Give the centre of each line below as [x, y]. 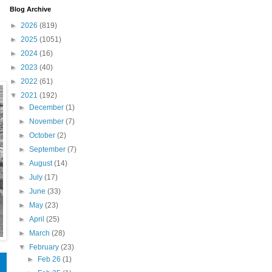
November [47, 121]
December [47, 107]
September [48, 149]
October [43, 135]
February [45, 247]
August [41, 163]
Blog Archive [30, 9]
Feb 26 [50, 259]
